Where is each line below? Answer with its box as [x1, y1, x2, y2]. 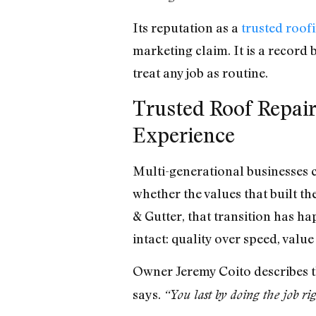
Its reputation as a [132, 20, 241, 36]
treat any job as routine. [132, 65, 268, 81]
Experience [132, 121, 235, 147]
